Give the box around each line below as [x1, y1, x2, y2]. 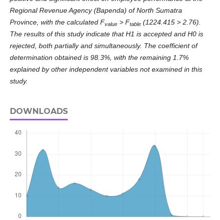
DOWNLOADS [9, 107, 68, 116]
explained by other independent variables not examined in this [9, 65, 202, 74]
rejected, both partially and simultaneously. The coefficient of [9, 42, 197, 50]
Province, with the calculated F [9, 18, 105, 27]
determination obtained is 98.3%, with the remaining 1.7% [9, 54, 189, 62]
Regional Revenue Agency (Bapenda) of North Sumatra [9, 6, 182, 15]
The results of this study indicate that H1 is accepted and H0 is [9, 30, 203, 38]
